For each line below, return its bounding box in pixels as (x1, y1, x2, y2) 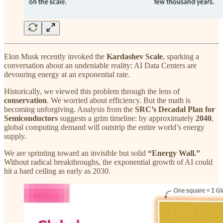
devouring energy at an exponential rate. (4, 70, 130, 79)
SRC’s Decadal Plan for (135, 105, 215, 113)
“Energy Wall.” (148, 148, 200, 157)
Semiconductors (4, 113, 58, 122)
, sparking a (163, 52, 199, 61)
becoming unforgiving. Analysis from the (4, 105, 135, 113)
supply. (4, 131, 26, 140)
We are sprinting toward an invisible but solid (4, 148, 148, 157)
